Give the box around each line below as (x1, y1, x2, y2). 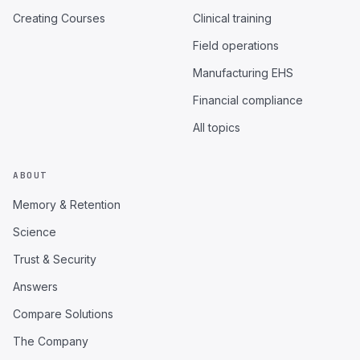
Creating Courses (13, 11, 105, 25)
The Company (13, 334, 88, 348)
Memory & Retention (13, 198, 121, 211)
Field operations (193, 39, 279, 52)
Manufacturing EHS (193, 66, 293, 80)
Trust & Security (13, 252, 96, 266)
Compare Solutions (13, 307, 113, 321)
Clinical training (193, 11, 272, 25)
